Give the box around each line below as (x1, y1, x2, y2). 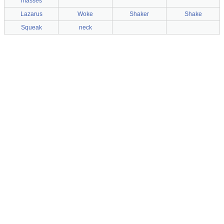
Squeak (20, 24, 42, 31)
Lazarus (20, 10, 42, 17)
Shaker (129, 10, 149, 17)
